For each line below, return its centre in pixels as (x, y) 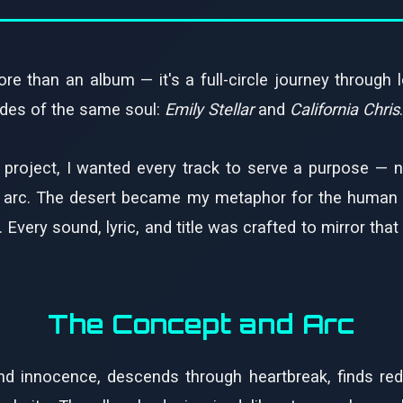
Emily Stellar (209, 109)
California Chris (345, 109)
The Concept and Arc (201, 324)
